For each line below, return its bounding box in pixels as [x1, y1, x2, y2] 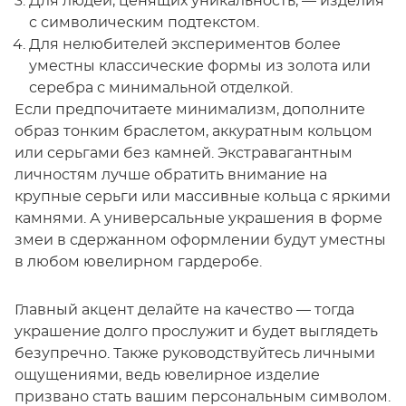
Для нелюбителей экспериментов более [29, 37, 341, 53]
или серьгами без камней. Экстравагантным [14, 146, 353, 161]
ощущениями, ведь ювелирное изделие [14, 368, 320, 383]
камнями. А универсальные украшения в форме [14, 211, 382, 227]
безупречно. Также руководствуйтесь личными [14, 346, 375, 362]
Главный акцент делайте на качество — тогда [14, 303, 354, 318]
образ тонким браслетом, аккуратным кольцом [14, 124, 372, 140]
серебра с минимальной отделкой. [29, 81, 293, 96]
